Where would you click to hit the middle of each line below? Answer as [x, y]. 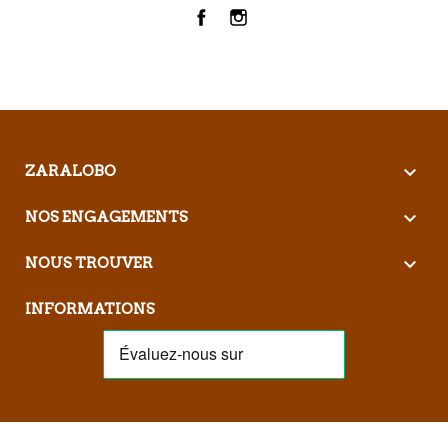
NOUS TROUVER [89, 262]
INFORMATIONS [90, 308]
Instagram [281, 23]
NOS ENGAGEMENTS [106, 216]
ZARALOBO [70, 170]
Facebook [242, 23]
